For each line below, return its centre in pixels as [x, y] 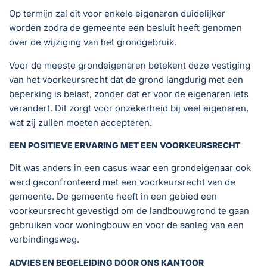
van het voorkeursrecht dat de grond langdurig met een [126, 80]
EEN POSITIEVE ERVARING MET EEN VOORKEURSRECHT [125, 145]
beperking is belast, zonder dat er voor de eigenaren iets [129, 94]
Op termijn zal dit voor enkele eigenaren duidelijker [117, 13]
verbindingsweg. [44, 239]
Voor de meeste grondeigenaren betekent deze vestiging [130, 65]
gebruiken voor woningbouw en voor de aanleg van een [126, 225]
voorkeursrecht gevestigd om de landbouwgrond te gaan [129, 211]
